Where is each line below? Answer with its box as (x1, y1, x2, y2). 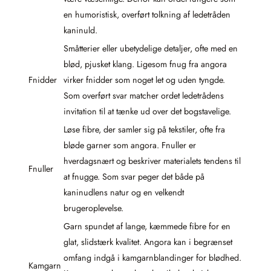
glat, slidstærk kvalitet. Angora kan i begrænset (64, 236, 232, 248)
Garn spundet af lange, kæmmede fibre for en (64, 220, 230, 232)
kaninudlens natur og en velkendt (64, 186, 184, 198)
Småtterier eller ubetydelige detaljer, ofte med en (64, 42, 238, 54)
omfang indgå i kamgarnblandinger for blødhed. (64, 252, 241, 264)
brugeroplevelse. (64, 202, 123, 214)
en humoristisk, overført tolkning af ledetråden (64, 8, 230, 21)
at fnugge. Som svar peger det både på (64, 171, 204, 183)
